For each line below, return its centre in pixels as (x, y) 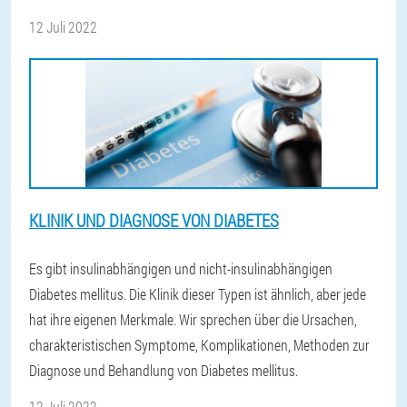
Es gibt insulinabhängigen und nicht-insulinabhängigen (181, 268)
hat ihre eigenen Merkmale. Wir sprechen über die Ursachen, (193, 319)
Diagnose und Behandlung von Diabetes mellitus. (164, 370)
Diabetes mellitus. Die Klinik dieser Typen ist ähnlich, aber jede (198, 294)
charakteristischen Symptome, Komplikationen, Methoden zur (199, 345)
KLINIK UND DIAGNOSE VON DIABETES (154, 220)
